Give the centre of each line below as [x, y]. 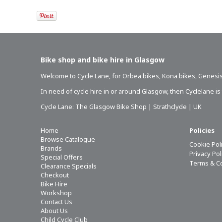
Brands [51, 148]
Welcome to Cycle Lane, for [82, 76]
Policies [202, 130]
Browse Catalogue [68, 139]
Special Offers [62, 157]
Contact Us [56, 201]
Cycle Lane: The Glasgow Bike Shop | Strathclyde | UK [121, 106]
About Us [54, 210]
